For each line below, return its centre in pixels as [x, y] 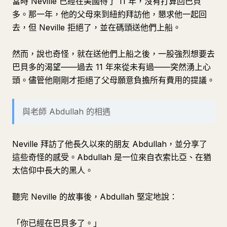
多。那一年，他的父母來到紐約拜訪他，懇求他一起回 [109, 14]
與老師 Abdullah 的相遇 [66, 111]
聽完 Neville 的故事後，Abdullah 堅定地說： [95, 197]
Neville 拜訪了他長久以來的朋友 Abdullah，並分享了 [110, 144]
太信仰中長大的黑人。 [53, 170]
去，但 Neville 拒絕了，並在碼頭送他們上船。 [97, 27]
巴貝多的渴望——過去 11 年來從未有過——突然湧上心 [111, 67]
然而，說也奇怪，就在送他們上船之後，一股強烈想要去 [113, 54]
